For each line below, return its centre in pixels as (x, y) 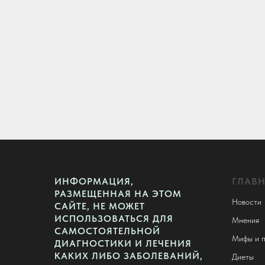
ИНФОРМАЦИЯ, (94, 182)
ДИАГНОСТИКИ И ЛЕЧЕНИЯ (123, 244)
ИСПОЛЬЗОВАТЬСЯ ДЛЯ (114, 219)
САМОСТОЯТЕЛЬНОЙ (107, 231)
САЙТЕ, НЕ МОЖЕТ (100, 206)
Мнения (245, 220)
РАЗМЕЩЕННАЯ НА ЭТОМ (118, 194)
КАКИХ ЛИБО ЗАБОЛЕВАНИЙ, (129, 256)
